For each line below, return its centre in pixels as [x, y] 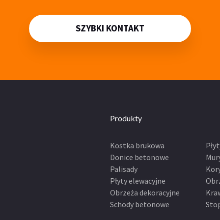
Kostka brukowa [137, 145]
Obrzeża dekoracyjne [145, 192]
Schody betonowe [140, 204]
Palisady [124, 169]
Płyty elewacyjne [138, 180]
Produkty [126, 118]
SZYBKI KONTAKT [110, 28]
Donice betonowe [139, 157]
